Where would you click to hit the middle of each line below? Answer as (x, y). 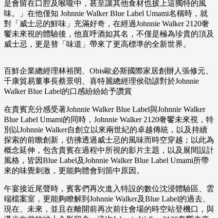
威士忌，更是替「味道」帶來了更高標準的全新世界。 (97, 44)
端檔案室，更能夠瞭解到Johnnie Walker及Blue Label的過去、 (107, 199)
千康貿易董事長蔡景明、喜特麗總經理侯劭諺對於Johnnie (101, 81)
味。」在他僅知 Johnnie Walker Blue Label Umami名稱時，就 (106, 14)
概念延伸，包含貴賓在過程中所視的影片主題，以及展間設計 (109, 150)
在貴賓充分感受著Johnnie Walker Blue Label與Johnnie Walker (105, 109)
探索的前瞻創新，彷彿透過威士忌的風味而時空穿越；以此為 (109, 140)
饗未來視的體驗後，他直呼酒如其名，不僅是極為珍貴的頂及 (109, 34)
